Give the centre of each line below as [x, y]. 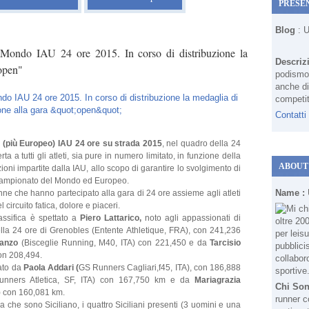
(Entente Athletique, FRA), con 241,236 [167, 230]
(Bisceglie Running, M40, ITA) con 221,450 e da [114, 243]
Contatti [291, 115]
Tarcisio [224, 243]
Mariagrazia [218, 280]
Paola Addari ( [51, 268]
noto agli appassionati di [192, 218]
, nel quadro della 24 [201, 143]
